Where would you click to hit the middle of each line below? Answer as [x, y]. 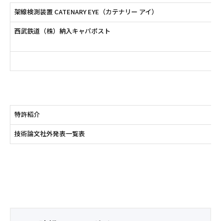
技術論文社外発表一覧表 [49, 134]
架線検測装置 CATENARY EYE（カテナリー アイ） [86, 12]
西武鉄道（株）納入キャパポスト [62, 31]
